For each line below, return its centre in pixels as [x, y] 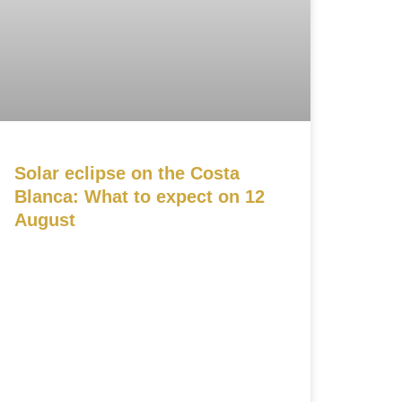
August [45, 220]
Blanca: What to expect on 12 [140, 197]
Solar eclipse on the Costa [127, 174]
